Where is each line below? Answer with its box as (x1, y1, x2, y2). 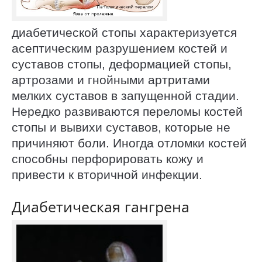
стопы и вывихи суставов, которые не (12, 120, 230, 135)
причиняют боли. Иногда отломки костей (12, 136, 247, 150)
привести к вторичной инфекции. (12, 168, 202, 182)
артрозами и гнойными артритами (12, 73, 210, 87)
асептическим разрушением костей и (12, 42, 227, 56)
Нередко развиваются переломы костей (12, 105, 243, 119)
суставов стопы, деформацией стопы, (12, 57, 232, 71)
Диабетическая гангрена (12, 196, 189, 217)
